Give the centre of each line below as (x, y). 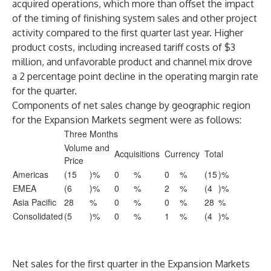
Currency (182, 154)
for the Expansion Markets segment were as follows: (127, 120)
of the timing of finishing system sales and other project (135, 18)
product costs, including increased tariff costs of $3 (124, 47)
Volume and (87, 148)
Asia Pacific (34, 202)
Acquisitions (137, 154)
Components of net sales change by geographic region (131, 105)
